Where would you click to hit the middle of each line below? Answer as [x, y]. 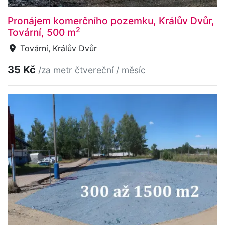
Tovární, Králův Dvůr [57, 48]
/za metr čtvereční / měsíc [92, 70]
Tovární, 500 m [42, 32]
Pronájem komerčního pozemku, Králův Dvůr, [111, 21]
